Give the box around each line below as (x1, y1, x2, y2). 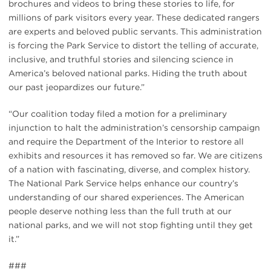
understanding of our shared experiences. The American (8, 192, 244, 202)
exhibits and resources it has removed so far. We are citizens (8, 150, 263, 160)
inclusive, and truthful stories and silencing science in (8, 54, 233, 64)
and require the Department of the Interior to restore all (8, 136, 244, 146)
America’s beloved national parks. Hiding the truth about (8, 68, 247, 78)
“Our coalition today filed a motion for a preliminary (8, 108, 227, 119)
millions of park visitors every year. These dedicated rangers (8, 12, 260, 22)
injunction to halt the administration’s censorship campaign (8, 122, 260, 132)
